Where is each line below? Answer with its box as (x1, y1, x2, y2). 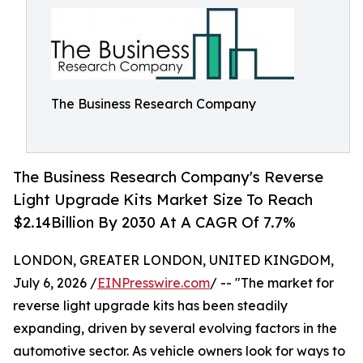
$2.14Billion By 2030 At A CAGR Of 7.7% (13, 213, 296, 232)
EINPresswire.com (97, 275, 210, 292)
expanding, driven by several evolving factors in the (13, 320, 337, 337)
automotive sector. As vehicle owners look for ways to (13, 343, 345, 360)
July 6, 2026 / (13, 275, 97, 292)
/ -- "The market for (210, 275, 334, 292)
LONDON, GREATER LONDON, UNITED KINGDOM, (13, 252, 334, 269)
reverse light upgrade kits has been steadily (13, 297, 288, 314)
